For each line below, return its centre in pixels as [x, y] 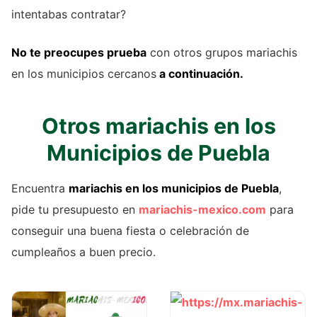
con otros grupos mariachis [222, 53]
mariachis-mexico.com [202, 210]
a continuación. [200, 74]
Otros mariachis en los [158, 126]
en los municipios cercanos [84, 74]
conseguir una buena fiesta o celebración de [130, 231]
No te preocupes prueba [79, 53]
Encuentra [40, 189]
